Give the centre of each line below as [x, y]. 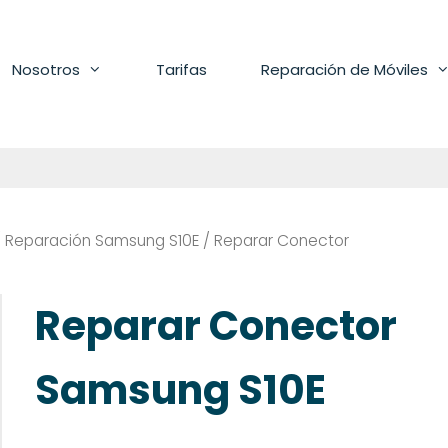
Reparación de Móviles [344, 69]
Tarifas [181, 69]
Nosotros [46, 69]
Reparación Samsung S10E [102, 240]
